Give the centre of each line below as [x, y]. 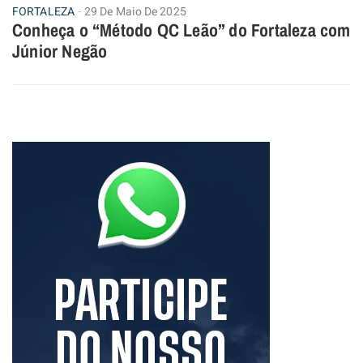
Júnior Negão [60, 51]
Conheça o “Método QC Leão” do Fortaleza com [181, 30]
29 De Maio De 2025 [135, 11]
